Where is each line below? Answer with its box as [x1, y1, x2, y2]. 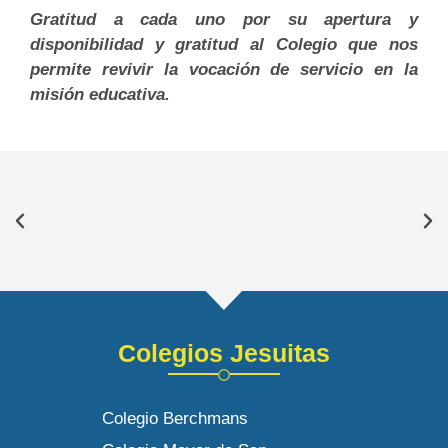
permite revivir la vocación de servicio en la [30, 59, 418, 79]
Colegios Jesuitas [118, 338, 330, 367]
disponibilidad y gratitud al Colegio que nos [30, 34, 418, 54]
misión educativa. [30, 84, 170, 104]
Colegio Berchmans [102, 408, 248, 428]
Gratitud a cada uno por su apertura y [30, 9, 418, 29]
